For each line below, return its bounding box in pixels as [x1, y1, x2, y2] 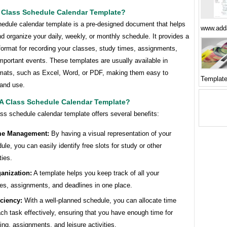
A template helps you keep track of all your [32, 169, 159, 177]
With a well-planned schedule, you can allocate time [22, 197, 176, 205]
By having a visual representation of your [49, 130, 171, 138]
